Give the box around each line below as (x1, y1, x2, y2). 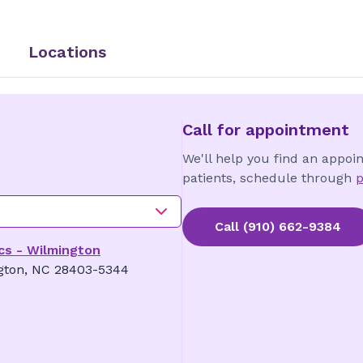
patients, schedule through (181, 170, 352, 186)
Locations (28, 42, 106, 62)
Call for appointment (181, 120, 349, 139)
